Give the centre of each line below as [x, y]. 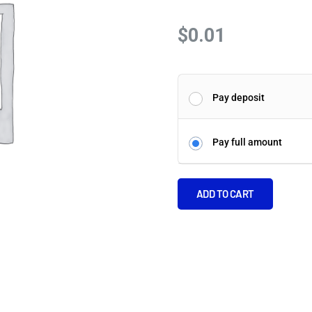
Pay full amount [247, 142]
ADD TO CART [225, 194]
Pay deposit [238, 98]
